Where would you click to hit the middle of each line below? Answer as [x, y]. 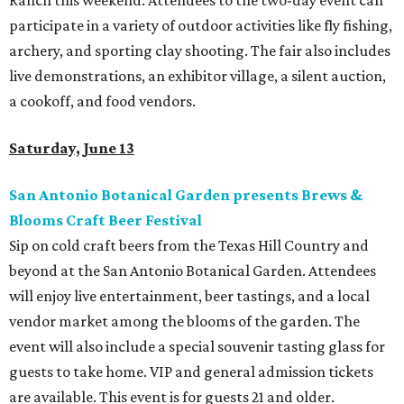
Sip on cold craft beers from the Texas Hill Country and [189, 246]
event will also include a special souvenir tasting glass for [197, 347]
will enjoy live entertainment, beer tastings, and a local [189, 296]
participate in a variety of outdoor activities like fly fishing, [201, 26]
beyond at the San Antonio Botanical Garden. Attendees [193, 271]
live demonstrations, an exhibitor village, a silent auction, [197, 76]
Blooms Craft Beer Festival [106, 220]
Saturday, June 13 [72, 148]
